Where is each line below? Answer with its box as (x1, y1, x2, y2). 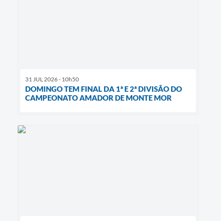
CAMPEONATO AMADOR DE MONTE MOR (25, 93, 172, 102)
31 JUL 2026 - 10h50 (25, 75, 79, 83)
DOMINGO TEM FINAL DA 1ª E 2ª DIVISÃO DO (25, 84, 182, 93)
